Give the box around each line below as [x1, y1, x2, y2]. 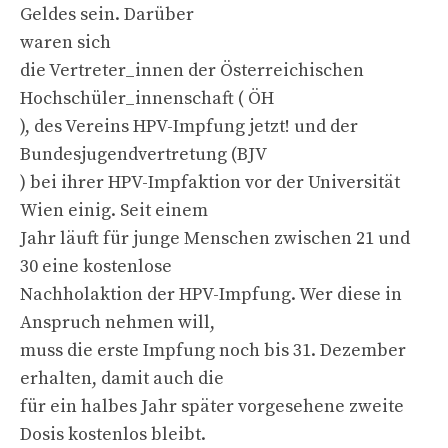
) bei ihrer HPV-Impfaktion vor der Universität [20, 170, 400, 194]
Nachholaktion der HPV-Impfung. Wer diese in [20, 282, 402, 306]
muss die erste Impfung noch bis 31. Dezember [20, 338, 406, 362]
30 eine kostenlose [20, 254, 172, 278]
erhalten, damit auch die [20, 366, 224, 390]
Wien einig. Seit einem [20, 198, 208, 222]
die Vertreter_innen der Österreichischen [20, 58, 364, 82]
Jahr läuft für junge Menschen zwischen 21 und [20, 226, 410, 250]
